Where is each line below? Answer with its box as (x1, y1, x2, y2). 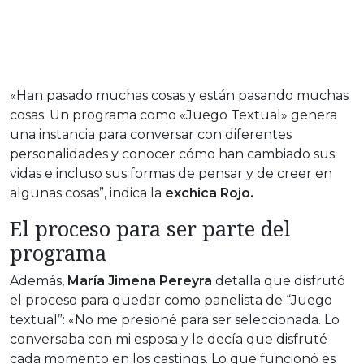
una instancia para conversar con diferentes (10, 127, 292, 143)
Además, (10, 273, 67, 289)
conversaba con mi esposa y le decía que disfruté (10, 331, 327, 348)
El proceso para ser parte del (10, 214, 291, 243)
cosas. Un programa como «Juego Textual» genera (10, 107, 337, 123)
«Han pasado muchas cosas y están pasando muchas (10, 88, 349, 104)
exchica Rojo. (165, 185, 253, 201)
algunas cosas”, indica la (10, 185, 165, 201)
